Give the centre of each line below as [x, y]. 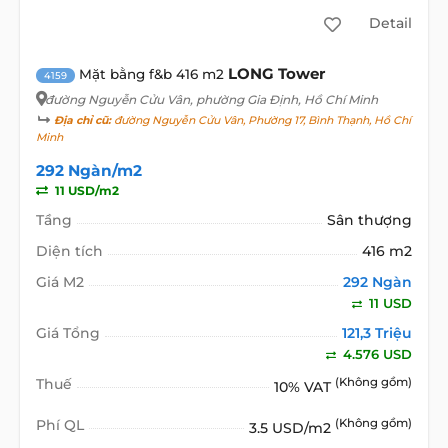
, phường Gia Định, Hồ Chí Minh [283, 99]
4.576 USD [376, 353]
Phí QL [59, 425]
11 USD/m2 [85, 190]
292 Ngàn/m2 [88, 170]
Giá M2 [59, 281]
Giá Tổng [67, 332]
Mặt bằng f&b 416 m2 [151, 73]
